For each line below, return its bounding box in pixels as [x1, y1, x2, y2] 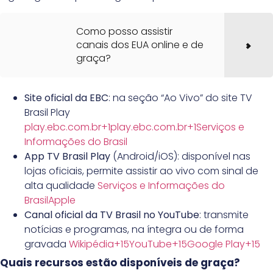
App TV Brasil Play [24, 149, 110, 163]
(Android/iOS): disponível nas [110, 149, 250, 163]
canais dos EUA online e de [76, 37, 204, 52]
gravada [24, 236, 66, 251]
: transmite [199, 207, 249, 222]
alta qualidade [24, 178, 95, 193]
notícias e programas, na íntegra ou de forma [24, 222, 244, 236]
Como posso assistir [76, 24, 172, 38]
